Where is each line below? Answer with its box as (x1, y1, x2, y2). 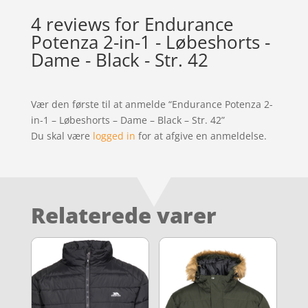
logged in (92, 129, 135, 142)
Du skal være (30, 129, 93, 142)
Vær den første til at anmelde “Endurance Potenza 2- (30, 97, 273, 111)
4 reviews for (30, 11, 144, 36)
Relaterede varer (30, 200, 217, 230)
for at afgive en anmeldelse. (135, 129, 267, 142)
